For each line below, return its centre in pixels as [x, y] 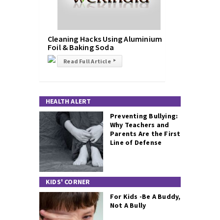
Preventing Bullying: [144, 116]
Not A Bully [128, 205]
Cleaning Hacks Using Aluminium [105, 39]
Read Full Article [87, 61]
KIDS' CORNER [68, 182]
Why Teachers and [140, 125]
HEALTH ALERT [69, 101]
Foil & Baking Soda [81, 47]
